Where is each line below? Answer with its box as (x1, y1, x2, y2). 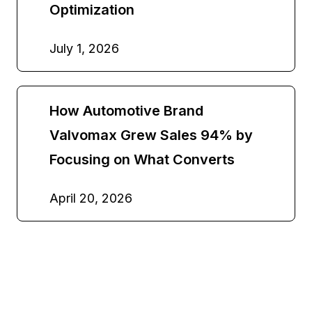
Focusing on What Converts (49, 150, 235, 168)
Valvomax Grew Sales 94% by (49, 126, 253, 143)
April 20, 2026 (49, 190, 132, 205)
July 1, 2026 (49, 40, 119, 56)
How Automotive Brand (49, 102, 203, 119)
